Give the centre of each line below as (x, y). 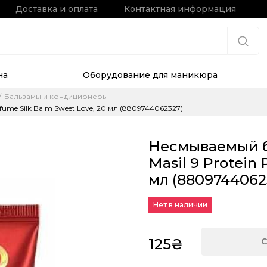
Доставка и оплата (57, 9)
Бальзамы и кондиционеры (56, 97)
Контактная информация (180, 9)
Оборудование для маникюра (150, 75)
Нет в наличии (180, 205)
